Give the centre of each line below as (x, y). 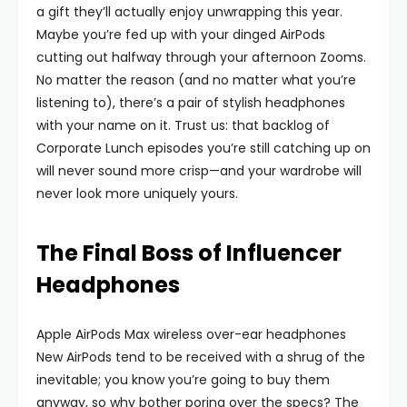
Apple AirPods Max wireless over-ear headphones (191, 334)
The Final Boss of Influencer (189, 253)
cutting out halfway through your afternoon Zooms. (201, 57)
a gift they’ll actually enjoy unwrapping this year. (189, 12)
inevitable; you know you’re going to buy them (183, 380)
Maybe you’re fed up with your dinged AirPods (181, 35)
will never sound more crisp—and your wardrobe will (199, 171)
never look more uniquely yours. (139, 194)
